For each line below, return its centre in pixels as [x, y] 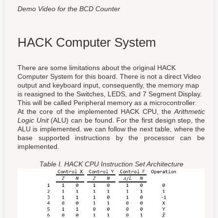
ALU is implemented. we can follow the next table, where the [111, 129]
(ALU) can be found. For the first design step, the [127, 120]
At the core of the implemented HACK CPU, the [96, 111]
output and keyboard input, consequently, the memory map [108, 85]
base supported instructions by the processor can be [111, 137]
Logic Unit [33, 120]
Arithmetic [190, 111]
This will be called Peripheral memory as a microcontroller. [107, 102]
